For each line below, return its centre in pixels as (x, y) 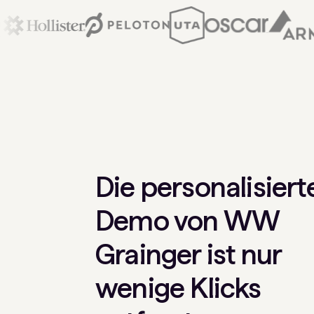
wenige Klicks (178, 288)
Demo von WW (187, 221)
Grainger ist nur (189, 254)
